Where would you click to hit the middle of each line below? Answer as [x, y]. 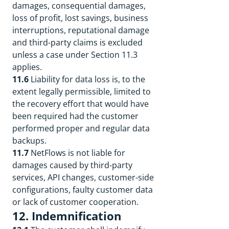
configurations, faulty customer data [83, 190]
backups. [29, 141]
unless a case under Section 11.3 [75, 55]
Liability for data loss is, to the [87, 79]
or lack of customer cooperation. [75, 202]
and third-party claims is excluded [77, 42]
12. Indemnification [67, 216]
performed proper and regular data [81, 128]
